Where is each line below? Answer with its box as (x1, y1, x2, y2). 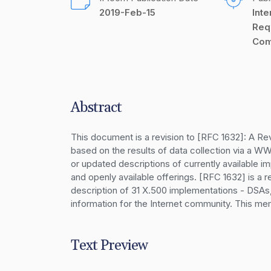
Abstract (71, 99, 122, 117)
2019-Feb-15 (99, 7, 155, 18)
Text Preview (71, 237, 148, 255)
